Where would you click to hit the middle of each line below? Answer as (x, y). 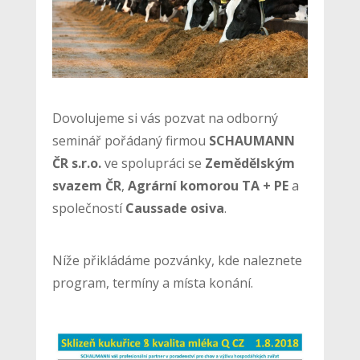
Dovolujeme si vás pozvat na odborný (165, 118)
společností (87, 208)
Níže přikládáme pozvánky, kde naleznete (177, 260)
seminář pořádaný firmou (130, 140)
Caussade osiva (173, 208)
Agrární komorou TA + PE (208, 185)
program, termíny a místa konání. (152, 282)
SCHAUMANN (252, 140)
